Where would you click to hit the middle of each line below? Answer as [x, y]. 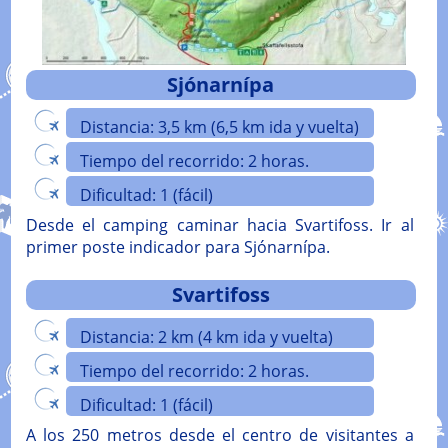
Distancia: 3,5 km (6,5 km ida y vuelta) [219, 127]
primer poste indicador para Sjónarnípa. [177, 247]
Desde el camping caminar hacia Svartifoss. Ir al [219, 225]
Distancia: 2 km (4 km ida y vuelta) [206, 337]
